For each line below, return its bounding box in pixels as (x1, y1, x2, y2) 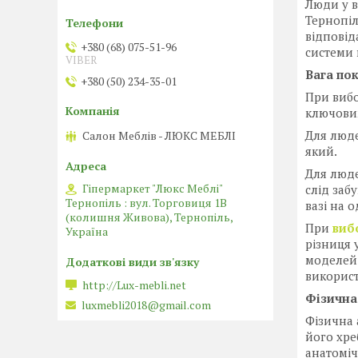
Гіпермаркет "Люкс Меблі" (82, 180, 222, 196)
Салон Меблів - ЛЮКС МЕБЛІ (82, 127, 236, 143)
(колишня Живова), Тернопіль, (66, 209, 233, 225)
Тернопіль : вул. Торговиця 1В (66, 194, 227, 210)
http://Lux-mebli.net (82, 277, 186, 292)
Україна (66, 223, 108, 239)
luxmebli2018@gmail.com (82, 297, 211, 313)
